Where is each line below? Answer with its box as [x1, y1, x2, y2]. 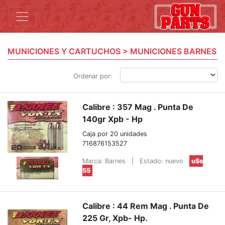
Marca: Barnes [82, 157, 128, 165]
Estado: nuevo [138, 157, 186, 165]
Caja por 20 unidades [82, 130, 148, 138]
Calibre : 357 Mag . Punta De [82, 102, 194, 112]
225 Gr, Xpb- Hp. [82, 212, 148, 223]
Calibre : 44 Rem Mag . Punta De [82, 200, 209, 211]
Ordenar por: [73, 72, 113, 80]
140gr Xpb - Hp [82, 114, 143, 124]
